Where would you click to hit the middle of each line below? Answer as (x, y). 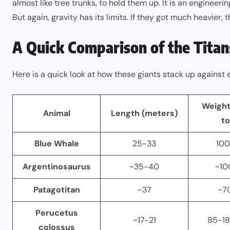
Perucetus (56, 213)
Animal (56, 113)
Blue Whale (56, 143)
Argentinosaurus (56, 167)
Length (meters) (144, 113)
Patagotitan (56, 190)
